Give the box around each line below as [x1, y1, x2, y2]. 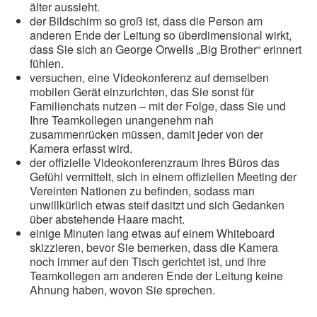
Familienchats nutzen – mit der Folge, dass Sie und [30, 98, 286, 115]
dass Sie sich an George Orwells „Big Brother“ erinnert [30, 41, 301, 58]
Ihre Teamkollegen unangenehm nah [30, 112, 214, 129]
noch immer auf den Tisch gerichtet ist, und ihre [30, 253, 266, 270]
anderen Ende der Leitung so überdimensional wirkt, [30, 27, 292, 44]
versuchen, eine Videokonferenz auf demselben [30, 69, 269, 86]
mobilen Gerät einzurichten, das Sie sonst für [30, 83, 254, 100]
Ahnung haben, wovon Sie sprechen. [30, 282, 215, 299]
